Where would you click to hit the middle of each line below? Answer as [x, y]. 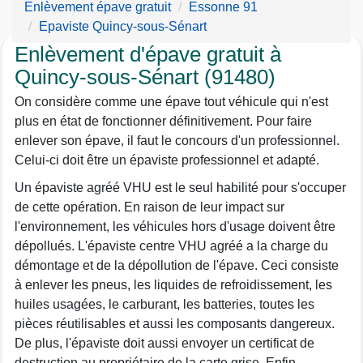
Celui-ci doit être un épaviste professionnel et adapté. [167, 160]
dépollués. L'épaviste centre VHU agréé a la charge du [171, 246]
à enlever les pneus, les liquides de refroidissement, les [173, 285]
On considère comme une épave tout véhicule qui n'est [171, 102]
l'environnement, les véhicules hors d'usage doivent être [175, 226]
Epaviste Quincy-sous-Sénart [123, 26]
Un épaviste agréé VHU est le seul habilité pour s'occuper [180, 188]
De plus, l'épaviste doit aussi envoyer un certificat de [164, 343]
